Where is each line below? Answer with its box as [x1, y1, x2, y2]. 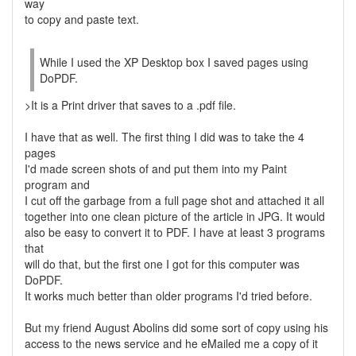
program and [25, 176, 90, 192]
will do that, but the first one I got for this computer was [25, 256, 300, 272]
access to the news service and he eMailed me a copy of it [25, 335, 318, 351]
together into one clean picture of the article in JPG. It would [25, 208, 325, 224]
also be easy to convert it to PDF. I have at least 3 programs [25, 224, 325, 240]
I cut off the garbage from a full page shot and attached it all [25, 192, 324, 208]
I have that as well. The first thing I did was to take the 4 [25, 129, 304, 145]
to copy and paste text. [25, 11, 139, 27]
